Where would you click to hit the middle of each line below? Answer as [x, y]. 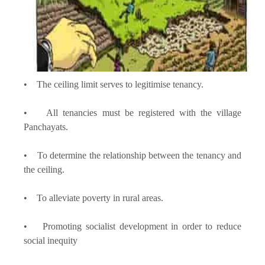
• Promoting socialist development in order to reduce [132, 226]
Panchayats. [46, 127]
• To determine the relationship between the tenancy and [132, 155]
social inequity [52, 240]
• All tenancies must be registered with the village [132, 112]
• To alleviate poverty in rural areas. [95, 198]
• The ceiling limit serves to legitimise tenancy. [115, 84]
